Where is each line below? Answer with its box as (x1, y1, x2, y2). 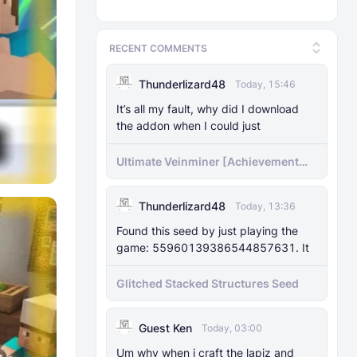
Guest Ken (139, 321, 192, 335)
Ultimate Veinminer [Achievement (116, 155, 299, 168)
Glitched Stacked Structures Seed (116, 277, 299, 290)
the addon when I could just (116, 119, 261, 132)
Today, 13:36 (235, 200, 296, 212)
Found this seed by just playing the (116, 224, 298, 237)
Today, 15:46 (235, 78, 296, 90)
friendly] (116, 170, 163, 183)
